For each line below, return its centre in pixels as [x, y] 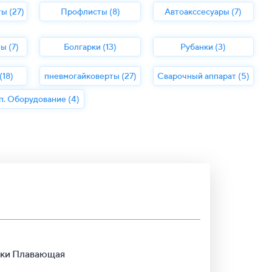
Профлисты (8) [90, 12]
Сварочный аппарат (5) [203, 76]
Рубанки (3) [203, 47]
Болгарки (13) [90, 47]
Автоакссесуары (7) [203, 12]
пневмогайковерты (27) [90, 76]
